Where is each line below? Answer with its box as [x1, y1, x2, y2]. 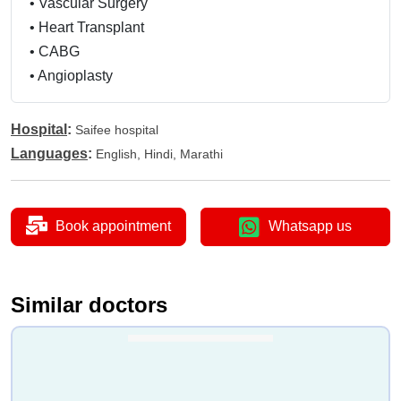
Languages [11, 146, 88, 161]
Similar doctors [11, 293, 167, 318]
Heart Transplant [38, 20, 144, 35]
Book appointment [55, 218, 171, 234]
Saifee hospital [75, 123, 158, 137]
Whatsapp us [269, 218, 352, 234]
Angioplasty [38, 68, 113, 83]
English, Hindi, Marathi [96, 147, 223, 161]
